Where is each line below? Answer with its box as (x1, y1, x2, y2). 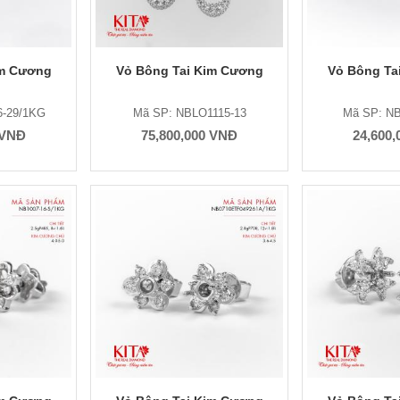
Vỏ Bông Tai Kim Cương (115, 63, 263, 78)
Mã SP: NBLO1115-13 (132, 106, 246, 120)
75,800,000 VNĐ (141, 128, 237, 143)
